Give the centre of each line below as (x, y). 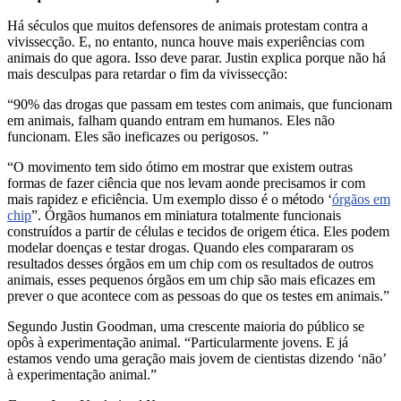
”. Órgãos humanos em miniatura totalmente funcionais (186, 215)
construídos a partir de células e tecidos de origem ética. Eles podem (198, 231)
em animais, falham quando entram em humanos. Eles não (171, 120)
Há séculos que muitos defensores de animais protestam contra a (188, 25)
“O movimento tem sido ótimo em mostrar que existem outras (180, 166)
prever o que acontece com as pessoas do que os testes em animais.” (198, 295)
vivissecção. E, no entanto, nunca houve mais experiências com (186, 41)
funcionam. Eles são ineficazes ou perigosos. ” (138, 136)
